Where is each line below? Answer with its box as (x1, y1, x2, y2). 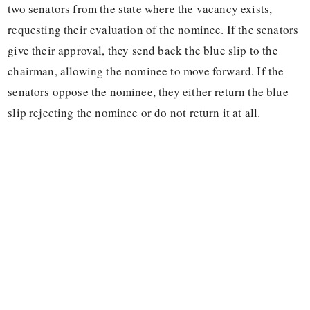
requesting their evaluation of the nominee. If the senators (8, 21, 299, 38)
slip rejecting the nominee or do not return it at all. (8, 104, 261, 121)
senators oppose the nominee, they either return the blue (8, 84, 289, 100)
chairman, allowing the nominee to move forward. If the (8, 63, 284, 80)
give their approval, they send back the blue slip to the (8, 42, 278, 59)
